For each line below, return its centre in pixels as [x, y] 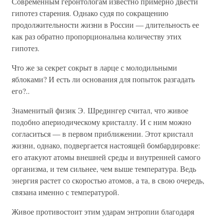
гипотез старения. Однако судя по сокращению [90, 13]
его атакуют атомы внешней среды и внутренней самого [106, 157]
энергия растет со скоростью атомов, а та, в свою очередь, [108, 180]
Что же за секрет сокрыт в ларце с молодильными [94, 67]
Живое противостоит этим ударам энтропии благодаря [103, 211]
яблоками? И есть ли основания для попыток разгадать [103, 79]
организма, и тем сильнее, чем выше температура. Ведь [104, 169]
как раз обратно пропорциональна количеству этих [97, 36]
